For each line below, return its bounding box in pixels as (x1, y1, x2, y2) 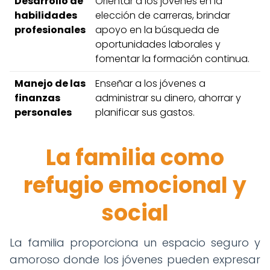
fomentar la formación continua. (95, 51, 250, 66)
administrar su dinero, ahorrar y (95, 90, 241, 105)
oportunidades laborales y (95, 37, 221, 51)
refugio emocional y (24, 169, 246, 201)
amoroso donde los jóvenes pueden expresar (10, 251, 260, 267)
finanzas (14, 90, 60, 105)
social (101, 197, 169, 228)
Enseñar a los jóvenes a (95, 76, 206, 90)
